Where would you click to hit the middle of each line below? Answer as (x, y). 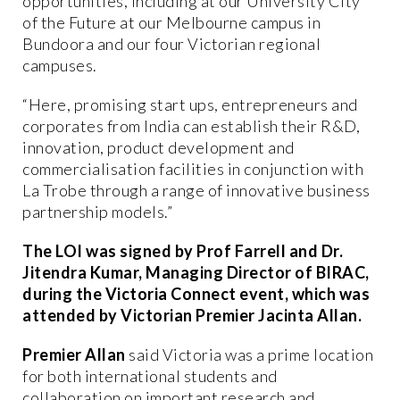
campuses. (60, 65)
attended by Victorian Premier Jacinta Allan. (192, 315)
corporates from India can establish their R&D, (191, 125)
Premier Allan (74, 354)
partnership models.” (97, 211)
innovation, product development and (158, 147)
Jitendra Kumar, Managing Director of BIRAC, (196, 272)
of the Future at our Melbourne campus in (171, 22)
